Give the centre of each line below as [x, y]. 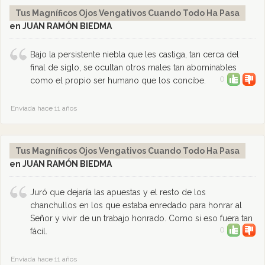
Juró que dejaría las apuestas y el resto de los [118, 192]
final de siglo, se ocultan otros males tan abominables [133, 67]
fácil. [39, 231]
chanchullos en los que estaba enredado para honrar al [136, 205]
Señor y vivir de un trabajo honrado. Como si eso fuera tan [141, 218]
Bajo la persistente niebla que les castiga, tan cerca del [135, 54]
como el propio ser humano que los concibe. [118, 80]
